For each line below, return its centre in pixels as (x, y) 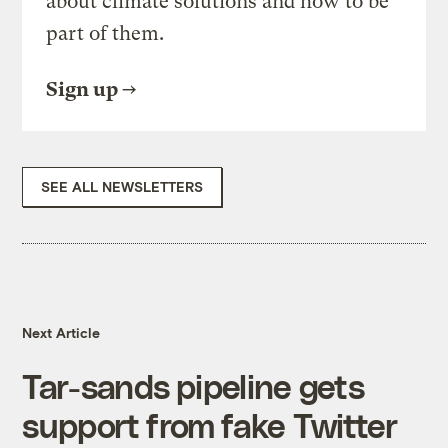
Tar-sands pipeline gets (193, 386)
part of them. (105, 34)
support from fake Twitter (209, 425)
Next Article (61, 333)
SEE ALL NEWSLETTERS (122, 187)
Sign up (82, 90)
